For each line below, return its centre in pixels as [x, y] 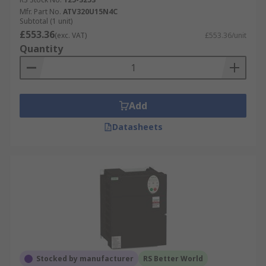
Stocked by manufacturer [85, 259]
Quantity [41, 49]
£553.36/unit [226, 35]
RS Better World [173, 259]
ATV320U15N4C [90, 12]
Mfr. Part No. [40, 12]
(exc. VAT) [71, 35]
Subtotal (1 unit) [46, 21]
